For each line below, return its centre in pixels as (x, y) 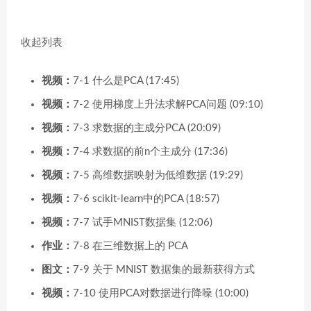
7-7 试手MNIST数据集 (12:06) (143, 222)
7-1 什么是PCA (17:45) (126, 81)
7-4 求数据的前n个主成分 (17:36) (150, 151)
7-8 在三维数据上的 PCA (131, 246)
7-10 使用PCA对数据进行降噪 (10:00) (161, 293)
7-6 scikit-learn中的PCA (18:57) (146, 199)
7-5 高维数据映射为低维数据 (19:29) (158, 175)
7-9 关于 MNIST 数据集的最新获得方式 (164, 269)
